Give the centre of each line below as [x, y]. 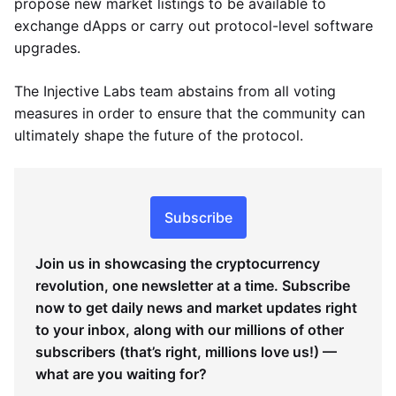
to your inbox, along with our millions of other [190, 330]
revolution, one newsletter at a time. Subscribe [193, 286]
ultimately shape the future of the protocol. [159, 135]
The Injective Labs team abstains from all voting [175, 91]
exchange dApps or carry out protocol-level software [194, 26]
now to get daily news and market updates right [196, 308]
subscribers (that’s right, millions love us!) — [186, 352]
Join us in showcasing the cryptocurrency [178, 263]
